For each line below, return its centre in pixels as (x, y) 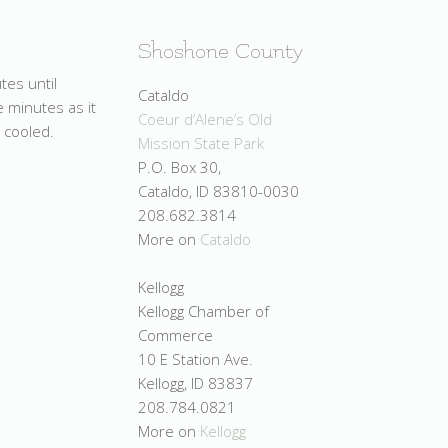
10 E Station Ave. (195, 359)
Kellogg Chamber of (203, 311)
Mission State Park (201, 143)
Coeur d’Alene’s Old (205, 119)
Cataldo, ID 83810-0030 (218, 191)
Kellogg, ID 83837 (195, 383)
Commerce (175, 335)
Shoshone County (220, 52)
